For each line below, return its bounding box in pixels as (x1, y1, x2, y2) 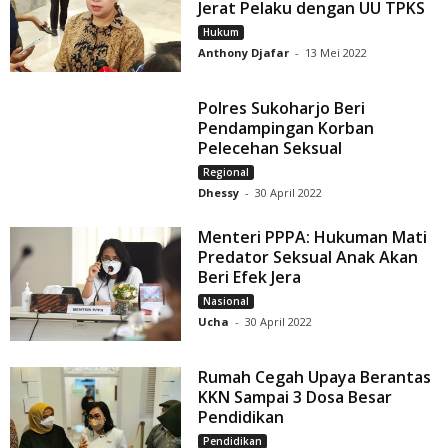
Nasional (203, 293, 250, 308)
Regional (203, 164, 250, 179)
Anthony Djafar (198, 44, 290, 60)
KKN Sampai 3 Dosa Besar (198, 385, 393, 408)
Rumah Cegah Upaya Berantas (198, 365, 432, 388)
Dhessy (198, 184, 240, 200)
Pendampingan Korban (198, 116, 375, 139)
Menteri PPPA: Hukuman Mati (198, 225, 428, 248)
